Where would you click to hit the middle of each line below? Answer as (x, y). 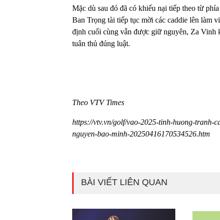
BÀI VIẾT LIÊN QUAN (124, 182)
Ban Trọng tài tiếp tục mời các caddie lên (137, 20)
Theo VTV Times (98, 102)
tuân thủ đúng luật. (101, 43)
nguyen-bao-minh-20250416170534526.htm (141, 134)
